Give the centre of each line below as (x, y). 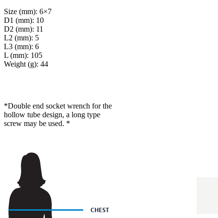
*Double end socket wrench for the (58, 106)
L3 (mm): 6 (21, 46)
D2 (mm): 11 (24, 29)
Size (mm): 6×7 (28, 11)
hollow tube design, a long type (52, 114)
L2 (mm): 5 (21, 37)
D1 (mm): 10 (24, 20)
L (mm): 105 (23, 55)
